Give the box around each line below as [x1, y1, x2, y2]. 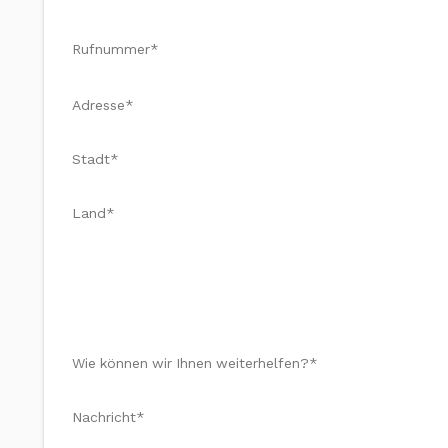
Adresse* [72, 97, 134, 113]
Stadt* [72, 151, 119, 167]
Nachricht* [72, 409, 145, 425]
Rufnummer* [72, 41, 159, 57]
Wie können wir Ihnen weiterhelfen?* [72, 355, 318, 371]
